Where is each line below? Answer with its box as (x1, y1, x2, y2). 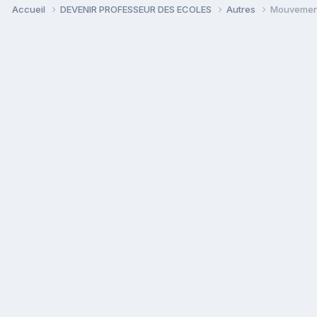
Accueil (12, 3, 47, 15)
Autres (226, 3, 258, 15)
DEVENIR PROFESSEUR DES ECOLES (60, 3, 214, 15)
